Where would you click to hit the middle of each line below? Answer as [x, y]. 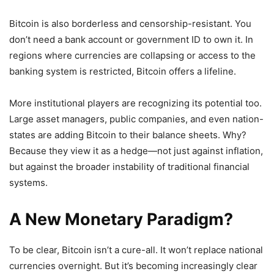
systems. [28, 182]
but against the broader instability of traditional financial [129, 166]
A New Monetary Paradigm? [121, 219]
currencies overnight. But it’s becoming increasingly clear [133, 265]
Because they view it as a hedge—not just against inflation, [136, 150]
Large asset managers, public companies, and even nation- [136, 119]
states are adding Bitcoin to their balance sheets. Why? [128, 135]
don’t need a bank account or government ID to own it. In [131, 39]
